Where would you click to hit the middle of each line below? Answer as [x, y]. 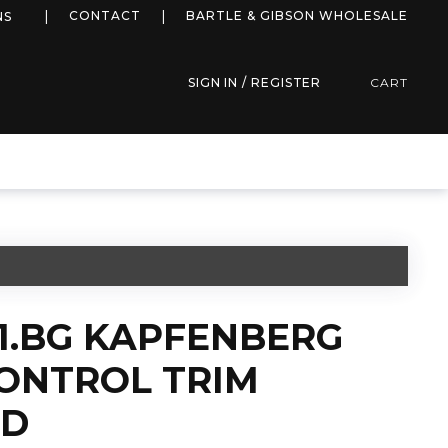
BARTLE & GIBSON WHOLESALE [297, 15]
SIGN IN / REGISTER [254, 82]
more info [60, 14]
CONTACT [105, 15]
